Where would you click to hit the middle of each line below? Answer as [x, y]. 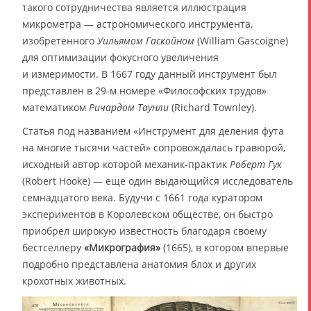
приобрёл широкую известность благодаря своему [144, 230]
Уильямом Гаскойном [146, 40]
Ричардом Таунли [129, 107]
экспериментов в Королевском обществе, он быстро [148, 214]
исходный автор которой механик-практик [126, 164]
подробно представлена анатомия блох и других [139, 264]
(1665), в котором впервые [225, 247]
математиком [56, 107]
